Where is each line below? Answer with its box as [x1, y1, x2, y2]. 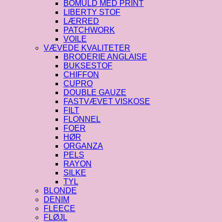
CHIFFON [63, 70, 99, 79]
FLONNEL [63, 114, 101, 123]
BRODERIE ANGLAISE [63, 52, 147, 61]
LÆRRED [63, 16, 99, 25]
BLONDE [44, 186, 77, 195]
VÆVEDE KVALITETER [44, 43, 130, 52]
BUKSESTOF [63, 61, 112, 70]
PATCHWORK [63, 25, 115, 34]
